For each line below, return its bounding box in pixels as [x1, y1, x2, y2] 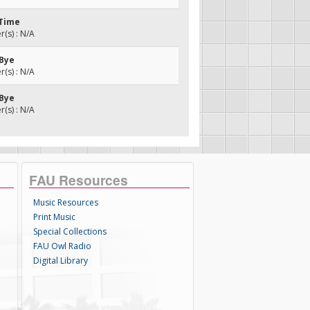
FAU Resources [29, 170, 129, 190]
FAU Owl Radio [33, 240, 92, 252]
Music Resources [33, 197, 99, 208]
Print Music [33, 211, 76, 223]
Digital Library [33, 255, 89, 266]
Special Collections [33, 226, 107, 237]
